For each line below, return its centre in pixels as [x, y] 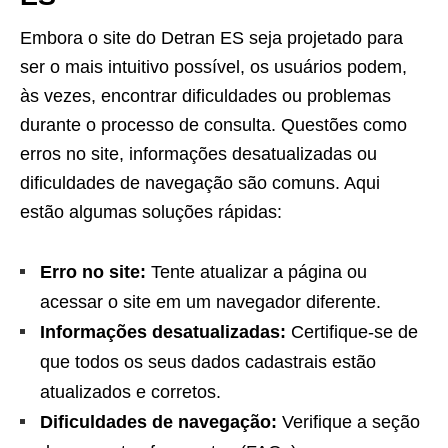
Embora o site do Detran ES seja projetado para [211, 38]
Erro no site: [93, 272]
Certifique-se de [352, 332]
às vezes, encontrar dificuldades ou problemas [205, 96]
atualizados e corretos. [130, 392]
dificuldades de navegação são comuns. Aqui [200, 183]
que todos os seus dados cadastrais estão [208, 362]
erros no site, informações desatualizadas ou [198, 154]
